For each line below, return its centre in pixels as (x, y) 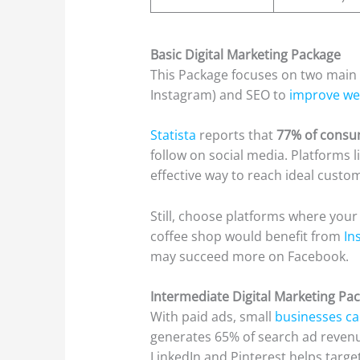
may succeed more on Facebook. (250, 256)
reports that (237, 135)
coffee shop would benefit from (246, 236)
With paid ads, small (211, 317)
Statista (174, 135)
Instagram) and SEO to (219, 94)
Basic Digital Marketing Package (246, 54)
